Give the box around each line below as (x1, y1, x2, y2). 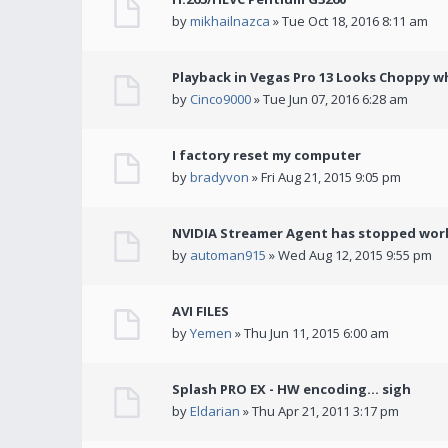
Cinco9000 (190, 90, 251, 108)
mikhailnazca (190, 12, 270, 30)
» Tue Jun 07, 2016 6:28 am (251, 90, 408, 108)
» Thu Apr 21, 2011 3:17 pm (240, 402, 399, 420)
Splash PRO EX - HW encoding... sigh (172, 380, 411, 398)
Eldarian (190, 402, 240, 420)
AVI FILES (172, 302, 229, 320)
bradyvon (190, 168, 249, 186)
